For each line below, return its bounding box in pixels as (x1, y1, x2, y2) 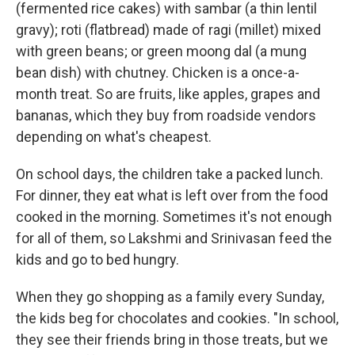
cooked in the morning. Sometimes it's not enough (16, 208, 332, 225)
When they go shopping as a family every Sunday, (16, 288, 324, 305)
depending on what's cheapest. (16, 128, 212, 145)
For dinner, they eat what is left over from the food (16, 187, 328, 204)
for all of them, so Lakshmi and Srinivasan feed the (16, 230, 332, 246)
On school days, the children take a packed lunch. (16, 166, 323, 182)
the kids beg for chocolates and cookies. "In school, (16, 310, 338, 326)
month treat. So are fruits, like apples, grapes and (16, 86, 320, 102)
